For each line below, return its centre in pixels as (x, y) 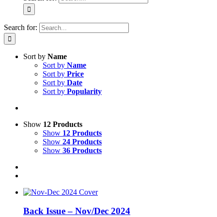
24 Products (82, 142)
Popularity (84, 91)
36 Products (82, 150)
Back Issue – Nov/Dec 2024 (77, 211)
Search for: (21, 27)
